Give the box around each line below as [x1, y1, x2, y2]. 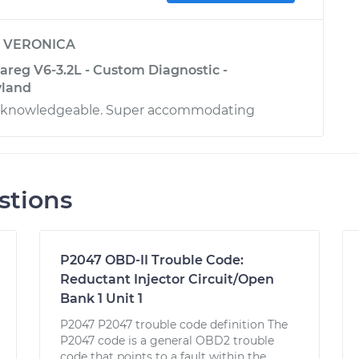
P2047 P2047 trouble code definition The [60, 317, 288, 332]
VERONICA [3, 37, 75, 52]
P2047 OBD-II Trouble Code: [60, 252, 244, 268]
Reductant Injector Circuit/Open [60, 272, 275, 287]
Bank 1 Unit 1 [60, 291, 143, 306]
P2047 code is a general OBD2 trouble [60, 333, 275, 348]
